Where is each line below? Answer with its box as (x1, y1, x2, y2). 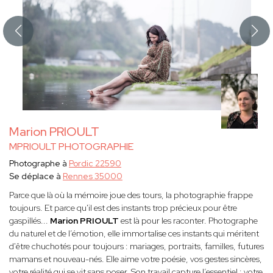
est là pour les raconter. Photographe (121, 215, 258, 227)
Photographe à (9, 158, 69, 169)
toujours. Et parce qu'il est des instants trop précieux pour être (9, 202, 237, 214)
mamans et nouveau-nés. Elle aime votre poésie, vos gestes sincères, (9, 253, 262, 265)
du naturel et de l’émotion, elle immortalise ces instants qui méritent (9, 228, 259, 239)
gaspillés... (9, 215, 50, 227)
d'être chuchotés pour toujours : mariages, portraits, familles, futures (9, 241, 264, 252)
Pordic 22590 (69, 158, 121, 169)
